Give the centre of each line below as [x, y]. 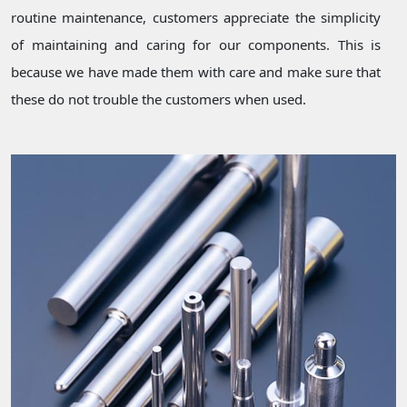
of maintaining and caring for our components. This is [196, 45]
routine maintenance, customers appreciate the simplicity [196, 18]
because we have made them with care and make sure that [196, 72]
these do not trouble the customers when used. [159, 99]
